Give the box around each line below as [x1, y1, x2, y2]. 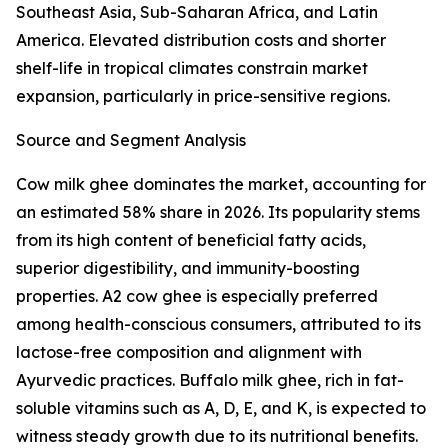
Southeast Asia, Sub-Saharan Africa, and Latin [16, 2, 378, 23]
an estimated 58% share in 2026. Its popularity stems [16, 202, 420, 223]
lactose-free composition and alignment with [16, 342, 362, 363]
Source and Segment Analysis [16, 130, 246, 151]
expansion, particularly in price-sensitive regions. [16, 86, 390, 107]
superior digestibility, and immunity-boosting [16, 258, 360, 279]
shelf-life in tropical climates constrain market [16, 58, 368, 79]
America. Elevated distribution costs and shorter [16, 30, 386, 51]
